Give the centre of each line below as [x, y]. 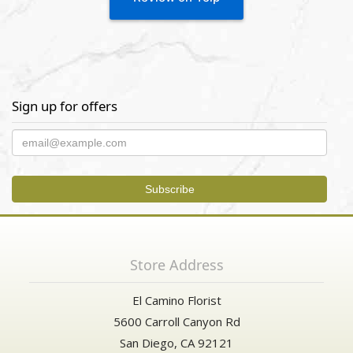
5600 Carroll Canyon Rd [176, 322]
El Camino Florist [176, 301]
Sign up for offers [65, 106]
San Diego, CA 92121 [176, 343]
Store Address [176, 265]
